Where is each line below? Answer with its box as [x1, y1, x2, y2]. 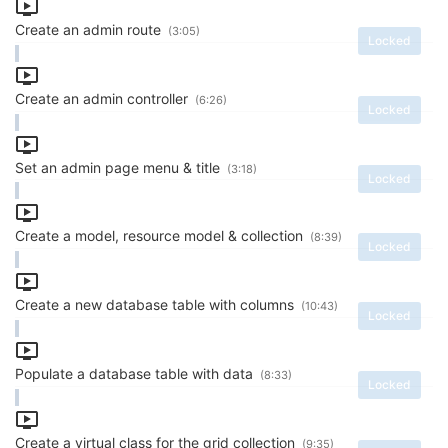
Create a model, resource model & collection [15, 227, 307, 245]
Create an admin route [15, 21, 165, 39]
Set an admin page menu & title [15, 158, 224, 176]
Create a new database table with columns [15, 296, 298, 314]
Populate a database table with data [15, 364, 257, 382]
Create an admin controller [15, 90, 192, 108]
